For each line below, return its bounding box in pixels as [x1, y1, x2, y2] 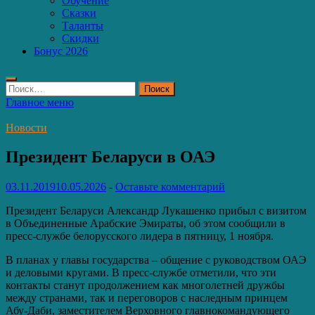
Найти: [5, 80, 39, 93]
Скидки [62, 32, 99, 44]
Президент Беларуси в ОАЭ [6, 148, 215, 167]
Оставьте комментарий [115, 181, 225, 193]
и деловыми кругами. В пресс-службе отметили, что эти [6, 266, 276, 279]
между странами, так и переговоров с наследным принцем [6, 292, 288, 304]
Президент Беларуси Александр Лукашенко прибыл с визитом [6, 205, 307, 217]
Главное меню [6, 96, 74, 108]
